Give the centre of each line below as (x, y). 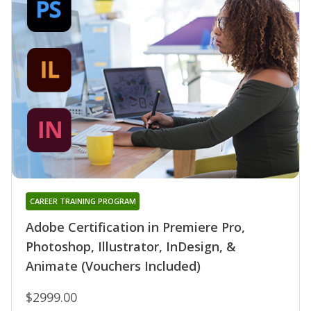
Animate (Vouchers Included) (113, 266)
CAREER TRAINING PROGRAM (83, 201)
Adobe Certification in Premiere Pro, (135, 227)
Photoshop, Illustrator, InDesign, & (131, 246)
